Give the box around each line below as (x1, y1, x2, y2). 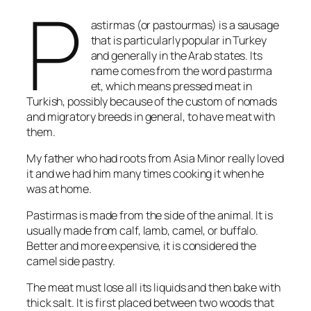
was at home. (26, 180, 92, 196)
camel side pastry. (26, 253, 116, 269)
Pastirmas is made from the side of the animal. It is (26, 208, 273, 224)
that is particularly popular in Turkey (90, 32, 267, 48)
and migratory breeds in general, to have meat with (26, 108, 275, 124)
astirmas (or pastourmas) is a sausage (90, 17, 279, 33)
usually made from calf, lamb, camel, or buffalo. (26, 223, 259, 239)
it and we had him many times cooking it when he (26, 165, 264, 181)
